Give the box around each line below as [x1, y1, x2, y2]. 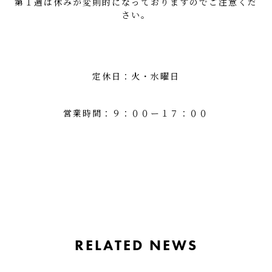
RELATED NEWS [74, 235, 198, 254]
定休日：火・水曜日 [92, 69, 180, 82]
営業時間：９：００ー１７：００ [63, 106, 209, 119]
